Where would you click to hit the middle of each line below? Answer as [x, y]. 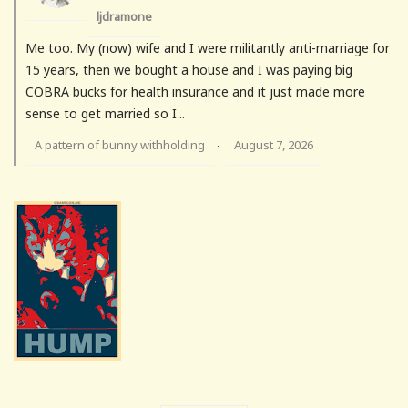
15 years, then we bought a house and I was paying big [189, 70]
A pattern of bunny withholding [120, 145]
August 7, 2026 [274, 145]
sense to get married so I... [105, 114]
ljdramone [124, 17]
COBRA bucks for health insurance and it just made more [195, 92]
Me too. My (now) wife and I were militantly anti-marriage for [208, 48]
